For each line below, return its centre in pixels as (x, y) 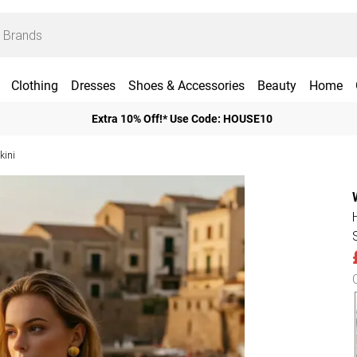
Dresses (93, 86)
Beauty (277, 86)
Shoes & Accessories (186, 86)
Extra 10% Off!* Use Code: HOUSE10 (182, 118)
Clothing (34, 86)
